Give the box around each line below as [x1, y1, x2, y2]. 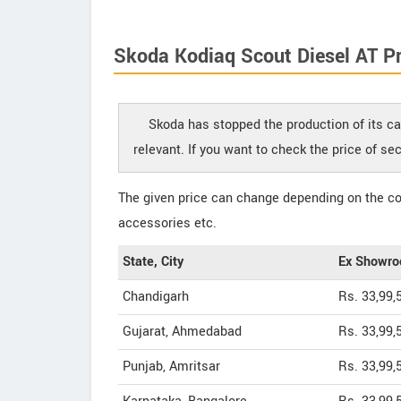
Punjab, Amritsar [123, 357, 220, 376]
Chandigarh [123, 287, 189, 306]
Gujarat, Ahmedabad [123, 322, 242, 341]
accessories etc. [118, 214, 217, 233]
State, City [123, 252, 183, 271]
